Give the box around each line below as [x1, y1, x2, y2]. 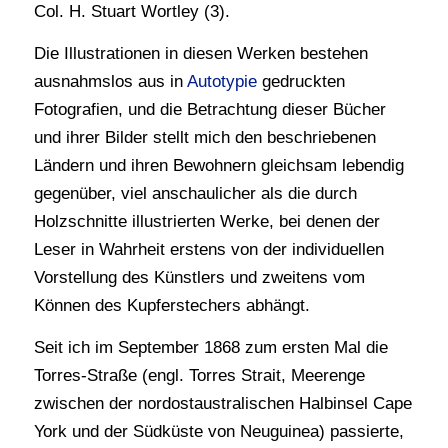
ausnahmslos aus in [33, 71, 187, 91]
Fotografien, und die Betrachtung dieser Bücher [33, 99, 386, 119]
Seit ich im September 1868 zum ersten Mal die [33, 338, 388, 358]
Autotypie [186, 71, 257, 91]
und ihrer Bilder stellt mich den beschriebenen [33, 127, 376, 147]
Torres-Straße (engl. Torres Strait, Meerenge [33, 366, 365, 386]
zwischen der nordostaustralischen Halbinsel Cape [33, 394, 412, 414]
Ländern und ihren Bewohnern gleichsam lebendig [33, 155, 404, 175]
